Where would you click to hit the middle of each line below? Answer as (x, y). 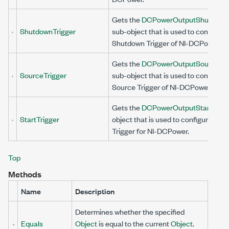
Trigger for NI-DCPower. (151, 131)
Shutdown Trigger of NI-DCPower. (166, 43)
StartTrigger (40, 119)
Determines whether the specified (130, 211)
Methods (25, 174)
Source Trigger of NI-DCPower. (162, 87)
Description (95, 191)
